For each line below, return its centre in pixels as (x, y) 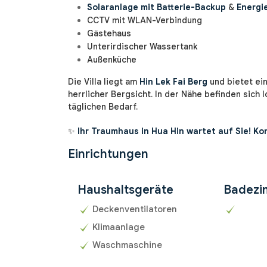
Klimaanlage (119, 227)
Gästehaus (109, 34)
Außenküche (112, 60)
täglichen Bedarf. (103, 107)
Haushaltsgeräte (125, 190)
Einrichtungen (108, 154)
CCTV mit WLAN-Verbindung (145, 21)
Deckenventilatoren (135, 209)
